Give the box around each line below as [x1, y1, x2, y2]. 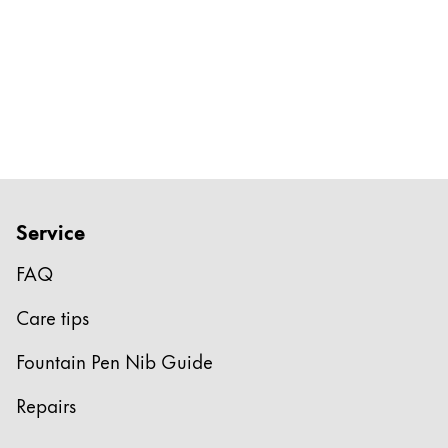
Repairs [16, 390, 76, 420]
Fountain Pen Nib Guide [16, 346, 213, 376]
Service [16, 214, 85, 248]
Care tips [16, 302, 89, 332]
